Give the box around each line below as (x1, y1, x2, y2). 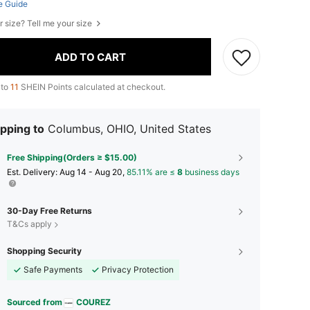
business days (183, 167, 239, 178)
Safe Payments (24, 264, 82, 275)
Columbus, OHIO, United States (48, 122, 211, 136)
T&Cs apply (7, 219, 52, 230)
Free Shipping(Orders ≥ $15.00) (7, 152, 137, 163)
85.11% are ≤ (127, 167, 177, 178)
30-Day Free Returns (7, 206, 92, 217)
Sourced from (7, 297, 62, 308)
